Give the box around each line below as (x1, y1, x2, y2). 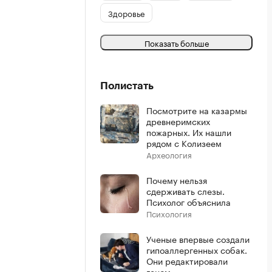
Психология (146, 207, 192, 219)
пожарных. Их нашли (146, 125, 231, 138)
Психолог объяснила (146, 195, 231, 208)
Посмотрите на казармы (146, 103, 247, 117)
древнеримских (146, 114, 210, 127)
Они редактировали (146, 254, 228, 267)
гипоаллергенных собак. (146, 243, 247, 256)
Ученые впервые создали (146, 232, 250, 245)
